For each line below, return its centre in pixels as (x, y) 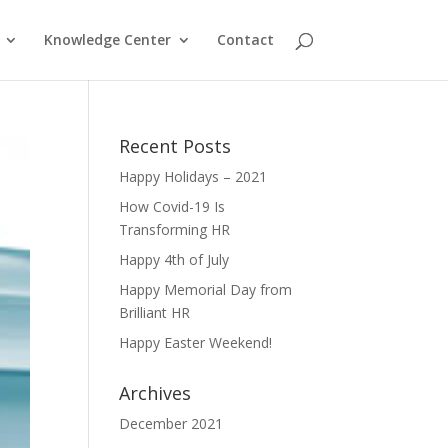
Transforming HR (175, 229)
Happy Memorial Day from (206, 289)
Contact (245, 39)
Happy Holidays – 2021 (193, 176)
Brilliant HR (155, 312)
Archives (155, 393)
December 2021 (171, 423)
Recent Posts (175, 146)
